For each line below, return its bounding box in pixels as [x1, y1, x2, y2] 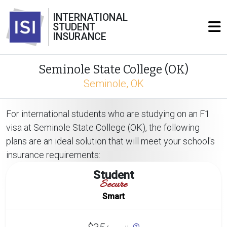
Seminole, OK [83, 78, 144, 90]
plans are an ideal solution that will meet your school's [6, 136, 215, 146]
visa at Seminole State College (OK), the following [6, 122, 200, 133]
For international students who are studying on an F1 [6, 108, 210, 119]
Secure [100, 178, 127, 192]
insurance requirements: [6, 149, 100, 160]
